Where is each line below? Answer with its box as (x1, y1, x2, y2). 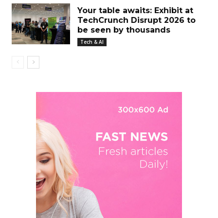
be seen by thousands (77, 25, 173, 35)
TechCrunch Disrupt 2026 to (77, 15, 196, 25)
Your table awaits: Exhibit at (77, 5, 193, 15)
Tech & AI (80, 38, 104, 45)
